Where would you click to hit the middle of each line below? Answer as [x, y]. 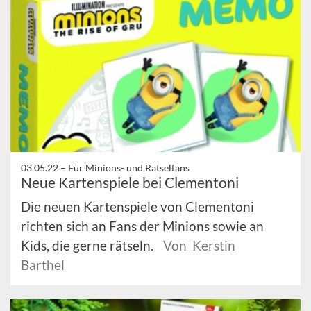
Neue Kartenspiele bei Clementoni [130, 183]
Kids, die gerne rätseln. [89, 246]
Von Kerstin [199, 246]
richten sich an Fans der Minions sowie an [142, 226]
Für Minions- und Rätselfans [129, 168]
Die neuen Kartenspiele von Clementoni [137, 207]
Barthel [43, 265]
